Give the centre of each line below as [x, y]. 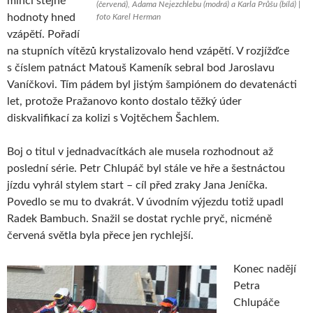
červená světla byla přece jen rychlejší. [100, 235]
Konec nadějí [265, 269]
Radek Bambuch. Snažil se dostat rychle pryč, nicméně [139, 218]
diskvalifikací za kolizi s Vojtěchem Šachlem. [113, 118]
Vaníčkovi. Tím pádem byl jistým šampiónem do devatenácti [152, 84]
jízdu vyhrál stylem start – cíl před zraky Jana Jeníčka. [137, 185]
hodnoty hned [41, 17]
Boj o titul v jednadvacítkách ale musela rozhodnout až [140, 151]
